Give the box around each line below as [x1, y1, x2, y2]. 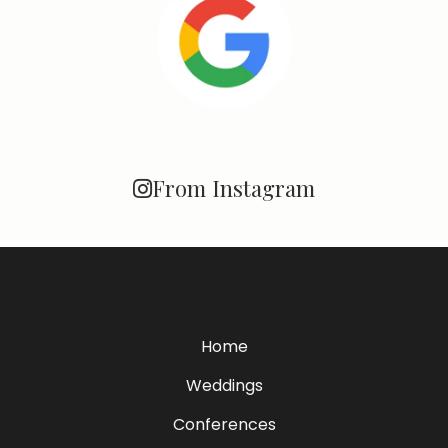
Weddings [185, 374, 263, 398]
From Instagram [152, 173, 315, 204]
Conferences [172, 413, 276, 437]
